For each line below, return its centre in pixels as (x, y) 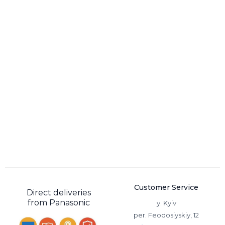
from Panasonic (59, 203)
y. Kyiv (166, 203)
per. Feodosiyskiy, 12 (166, 215)
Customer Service (166, 187)
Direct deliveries (59, 193)
